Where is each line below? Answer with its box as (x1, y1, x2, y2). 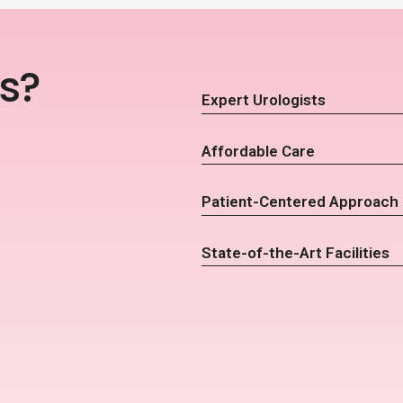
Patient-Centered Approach (201, 193, 399, 211)
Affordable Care (201, 141, 315, 160)
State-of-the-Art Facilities (201, 243, 390, 262)
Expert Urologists (201, 91, 326, 110)
